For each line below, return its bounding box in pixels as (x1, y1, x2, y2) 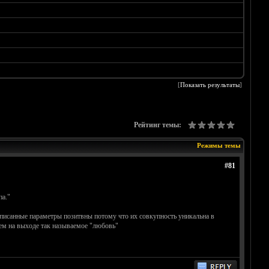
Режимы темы (196, 142, 241, 150)
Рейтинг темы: (133, 121, 181, 130)
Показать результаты (180, 81, 240, 89)
